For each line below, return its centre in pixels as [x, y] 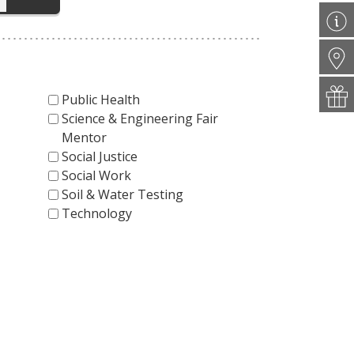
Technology [96, 213]
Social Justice [99, 156]
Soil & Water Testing [122, 194]
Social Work [96, 175]
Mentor [84, 137]
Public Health [100, 99]
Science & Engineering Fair [139, 118]
